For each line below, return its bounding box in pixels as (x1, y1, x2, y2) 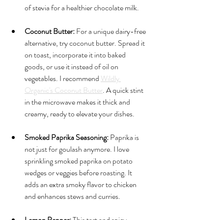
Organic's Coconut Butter (25, 84, 103, 96)
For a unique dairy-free (75, 26, 147, 37)
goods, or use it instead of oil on (25, 61, 120, 72)
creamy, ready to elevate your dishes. (25, 108, 135, 119)
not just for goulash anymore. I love (25, 143, 131, 155)
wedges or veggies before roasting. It (25, 167, 134, 178)
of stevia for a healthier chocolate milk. (25, 2, 139, 13)
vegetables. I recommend (25, 73, 101, 84)
